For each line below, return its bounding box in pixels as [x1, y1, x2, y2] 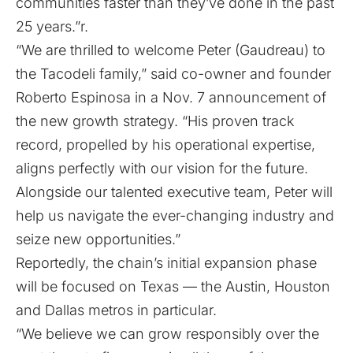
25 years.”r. [16, 18, 88, 35]
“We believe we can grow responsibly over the [16, 325, 319, 342]
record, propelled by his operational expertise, [16, 136, 315, 153]
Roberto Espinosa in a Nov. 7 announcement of [16, 89, 326, 106]
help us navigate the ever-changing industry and [16, 207, 334, 224]
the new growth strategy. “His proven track [16, 113, 295, 129]
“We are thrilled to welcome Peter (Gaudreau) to [16, 42, 325, 58]
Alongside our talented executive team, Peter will [16, 184, 333, 200]
